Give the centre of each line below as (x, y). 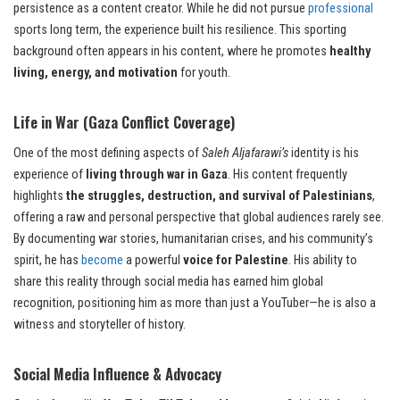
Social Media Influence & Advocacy (117, 374)
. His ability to (323, 261)
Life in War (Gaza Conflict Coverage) (124, 122)
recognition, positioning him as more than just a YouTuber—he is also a (195, 304)
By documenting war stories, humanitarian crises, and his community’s (193, 239)
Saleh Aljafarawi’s (245, 154)
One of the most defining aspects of (108, 154)
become (104, 261)
